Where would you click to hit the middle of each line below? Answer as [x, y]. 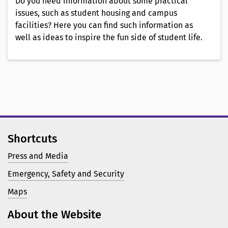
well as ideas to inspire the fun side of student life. [109, 37]
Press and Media [38, 156]
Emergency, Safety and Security [66, 174]
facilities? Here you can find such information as [104, 25]
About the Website [54, 214]
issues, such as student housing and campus [96, 13]
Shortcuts [32, 138]
